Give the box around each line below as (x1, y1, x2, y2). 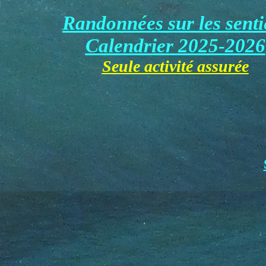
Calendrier (85, 34, 178, 56)
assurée (197, 57, 249, 75)
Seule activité (102, 57, 197, 75)
